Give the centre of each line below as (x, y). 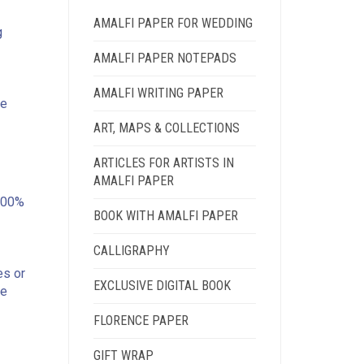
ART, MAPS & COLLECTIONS (166, 128)
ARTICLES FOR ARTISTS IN (163, 163)
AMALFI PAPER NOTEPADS (165, 58)
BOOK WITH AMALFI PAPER (165, 216)
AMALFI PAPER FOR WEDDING (173, 23)
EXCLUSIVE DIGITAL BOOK (162, 286)
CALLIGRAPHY (131, 251)
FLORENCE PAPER (141, 321)
